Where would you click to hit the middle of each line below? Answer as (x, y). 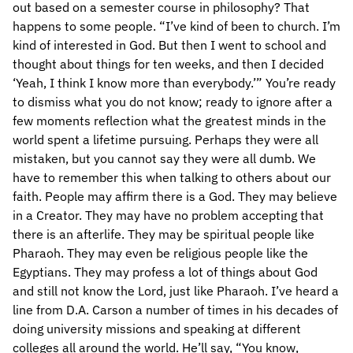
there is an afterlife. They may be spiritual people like (163, 234)
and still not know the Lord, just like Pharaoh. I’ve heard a (176, 291)
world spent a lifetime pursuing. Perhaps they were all (165, 139)
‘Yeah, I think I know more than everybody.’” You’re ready (174, 83)
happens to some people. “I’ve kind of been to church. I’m (176, 26)
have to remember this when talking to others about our (172, 177)
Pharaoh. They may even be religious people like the (160, 253)
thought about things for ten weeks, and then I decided (168, 64)
